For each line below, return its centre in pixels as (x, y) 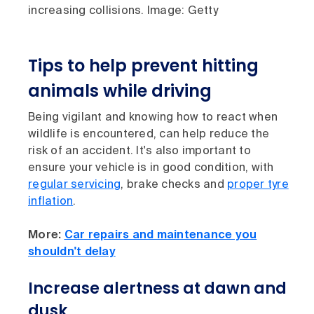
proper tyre (258, 185)
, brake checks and (174, 185)
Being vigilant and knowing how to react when (153, 118)
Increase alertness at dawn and (157, 289)
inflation (51, 202)
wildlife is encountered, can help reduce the (149, 135)
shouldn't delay (72, 253)
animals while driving (120, 91)
